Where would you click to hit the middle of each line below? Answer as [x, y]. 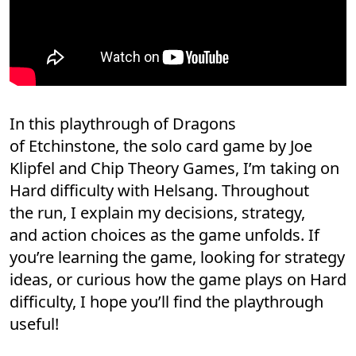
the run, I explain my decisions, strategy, [157, 212]
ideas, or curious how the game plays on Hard [178, 279]
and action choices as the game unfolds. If [164, 234]
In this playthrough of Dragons [123, 123]
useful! [34, 323]
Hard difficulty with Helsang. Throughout [159, 190]
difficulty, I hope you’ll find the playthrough [166, 301]
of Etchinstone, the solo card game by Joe [161, 145]
